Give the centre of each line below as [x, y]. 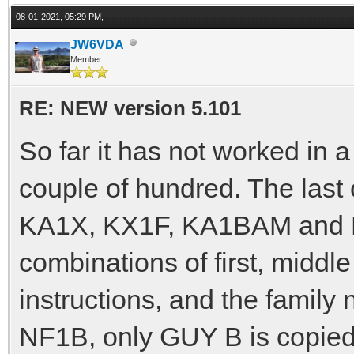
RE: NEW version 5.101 [130, 108]
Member [86, 59]
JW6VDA [97, 44]
